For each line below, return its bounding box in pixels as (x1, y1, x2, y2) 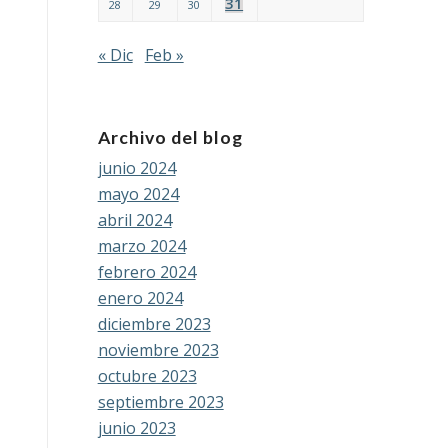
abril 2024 (97, 209, 172, 231)
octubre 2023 (97, 365, 197, 387)
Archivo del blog (97, 127, 243, 148)
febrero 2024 (97, 261, 196, 283)
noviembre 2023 (97, 339, 219, 361)
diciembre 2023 (97, 313, 211, 335)
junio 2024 (97, 157, 176, 179)
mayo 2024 (97, 183, 179, 205)
